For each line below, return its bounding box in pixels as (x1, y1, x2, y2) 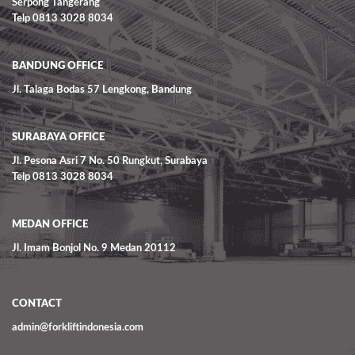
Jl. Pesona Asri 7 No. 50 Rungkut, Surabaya (12, 156, 208, 166)
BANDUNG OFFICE (12, 61, 103, 71)
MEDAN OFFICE (12, 219, 88, 230)
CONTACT (12, 299, 62, 309)
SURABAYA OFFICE (12, 132, 105, 143)
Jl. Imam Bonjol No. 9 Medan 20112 (12, 243, 176, 254)
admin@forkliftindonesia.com (12, 323, 143, 333)
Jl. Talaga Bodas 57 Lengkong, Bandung (12, 85, 194, 95)
